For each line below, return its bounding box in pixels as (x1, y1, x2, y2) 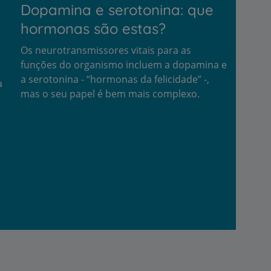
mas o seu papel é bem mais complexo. (21, 87, 200, 100)
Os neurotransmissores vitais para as (21, 43, 191, 57)
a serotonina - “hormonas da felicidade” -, (21, 72, 209, 86)
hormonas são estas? (21, 19, 166, 38)
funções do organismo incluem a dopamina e (21, 57, 227, 71)
